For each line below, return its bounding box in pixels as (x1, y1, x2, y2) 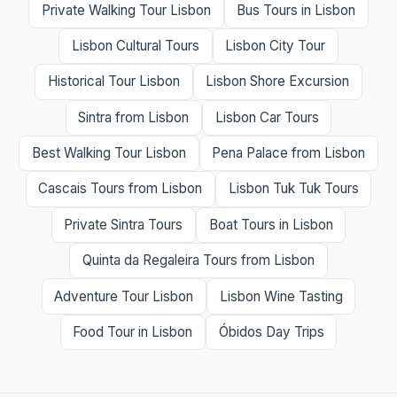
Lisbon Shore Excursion (206, 73, 350, 90)
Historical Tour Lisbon (47, 73, 180, 90)
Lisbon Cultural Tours (71, 36, 199, 54)
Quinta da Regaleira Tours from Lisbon (82, 252, 315, 269)
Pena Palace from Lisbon (212, 144, 366, 162)
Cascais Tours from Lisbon (38, 180, 203, 198)
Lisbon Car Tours (214, 108, 319, 126)
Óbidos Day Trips (218, 323, 324, 340)
